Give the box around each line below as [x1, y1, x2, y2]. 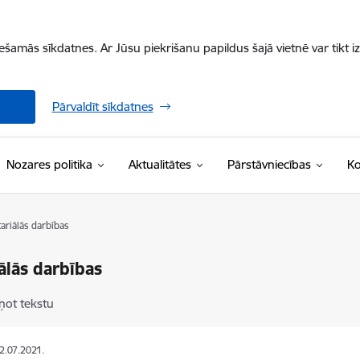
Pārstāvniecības [227, 157, 311, 172]
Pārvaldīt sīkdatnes [51, 99, 153, 114]
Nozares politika [6, 157, 92, 172]
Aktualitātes [128, 157, 191, 172]
